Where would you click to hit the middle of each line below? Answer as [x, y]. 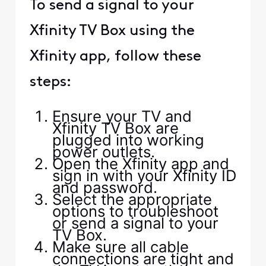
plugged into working [128, 140]
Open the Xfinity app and [140, 163]
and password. [104, 187]
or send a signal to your [135, 223]
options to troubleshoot [135, 211]
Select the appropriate [132, 199]
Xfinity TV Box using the [112, 31]
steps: [50, 82]
